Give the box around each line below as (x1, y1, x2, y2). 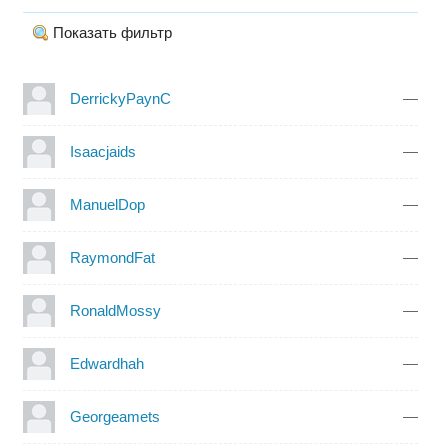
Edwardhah (69, 354, 144, 372)
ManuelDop (69, 195, 145, 213)
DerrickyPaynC (69, 89, 171, 107)
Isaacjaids (69, 142, 136, 160)
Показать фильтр (52, 23, 172, 41)
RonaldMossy (69, 301, 161, 319)
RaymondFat (69, 248, 155, 266)
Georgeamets (69, 407, 160, 425)
